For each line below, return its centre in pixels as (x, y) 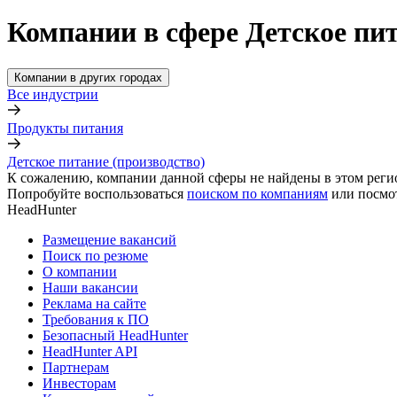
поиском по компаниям (257, 193)
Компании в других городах (88, 77)
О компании (80, 271)
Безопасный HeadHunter (115, 335)
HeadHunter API (90, 351)
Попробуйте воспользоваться (95, 193)
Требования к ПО (96, 319)
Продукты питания (65, 128)
